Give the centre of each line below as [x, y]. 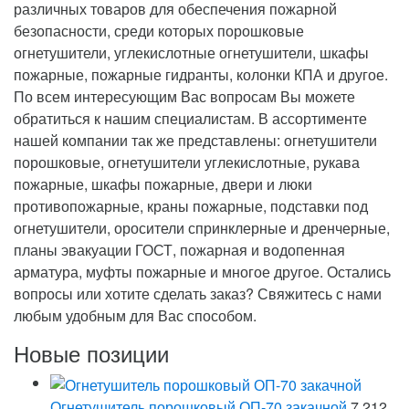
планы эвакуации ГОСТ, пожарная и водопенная [179, 250]
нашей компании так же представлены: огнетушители [195, 140]
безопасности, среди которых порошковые [159, 31]
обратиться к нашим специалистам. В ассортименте [190, 118]
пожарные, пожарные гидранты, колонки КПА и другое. [201, 74]
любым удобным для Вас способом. [135, 315]
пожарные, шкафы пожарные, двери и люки [163, 184]
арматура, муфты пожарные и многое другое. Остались [202, 272]
